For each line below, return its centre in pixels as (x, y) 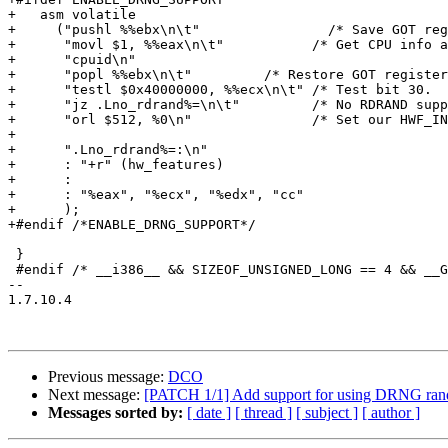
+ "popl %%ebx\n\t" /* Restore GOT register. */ (100, 75)
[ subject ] (327, 413)
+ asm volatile (72, 15)
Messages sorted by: (115, 413)
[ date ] (209, 413)
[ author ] (391, 413)
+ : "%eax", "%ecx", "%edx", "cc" (156, 195)
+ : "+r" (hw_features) (116, 165)
